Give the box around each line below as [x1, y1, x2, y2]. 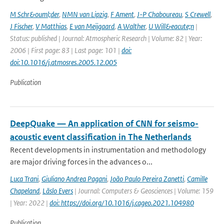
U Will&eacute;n [148, 21, 194, 31]
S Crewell [185, 9, 210, 19]
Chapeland [10, 186, 39, 195]
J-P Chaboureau [137, 9, 182, 19]
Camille [187, 174, 207, 183]
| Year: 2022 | [10, 198, 49, 207]
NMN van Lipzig [62, 9, 107, 19]
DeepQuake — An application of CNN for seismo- [10, 118, 198, 129]
